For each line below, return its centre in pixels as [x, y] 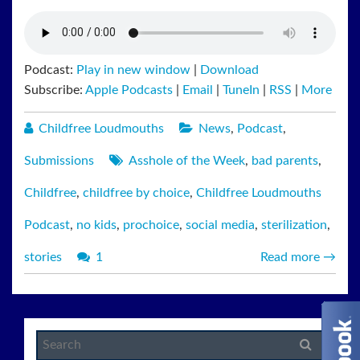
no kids [96, 225]
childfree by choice [136, 192]
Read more [290, 257]
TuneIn [241, 90]
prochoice [151, 225]
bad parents [285, 160]
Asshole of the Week [187, 160]
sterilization [294, 225]
